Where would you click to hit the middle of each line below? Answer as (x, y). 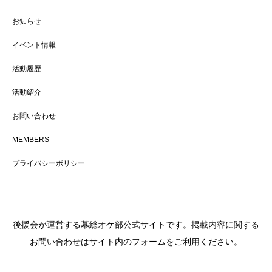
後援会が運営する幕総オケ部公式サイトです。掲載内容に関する (136, 225)
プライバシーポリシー (49, 164)
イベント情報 (34, 45)
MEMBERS (31, 140)
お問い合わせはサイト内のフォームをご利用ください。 (136, 242)
